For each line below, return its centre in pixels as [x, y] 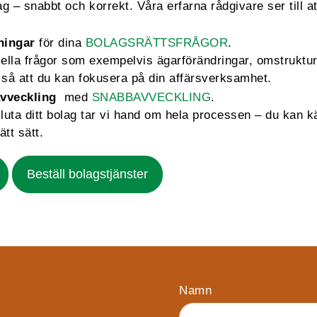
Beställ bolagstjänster [87, 174]
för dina [60, 43]
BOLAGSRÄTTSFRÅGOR [156, 43]
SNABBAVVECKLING [151, 97]
